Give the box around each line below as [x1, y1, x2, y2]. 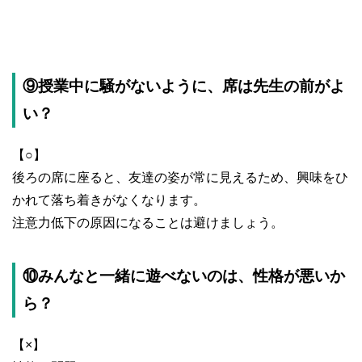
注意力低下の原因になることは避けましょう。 [12, 216, 284, 230]
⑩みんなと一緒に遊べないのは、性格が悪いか [23, 267, 345, 285]
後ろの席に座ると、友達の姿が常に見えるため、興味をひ [12, 170, 348, 185]
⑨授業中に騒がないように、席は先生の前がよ [23, 78, 345, 95]
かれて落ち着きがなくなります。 [12, 193, 206, 208]
